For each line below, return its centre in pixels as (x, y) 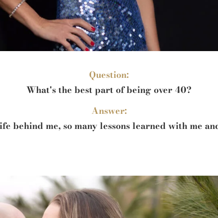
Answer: (109, 111)
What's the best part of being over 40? (109, 90)
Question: (109, 74)
